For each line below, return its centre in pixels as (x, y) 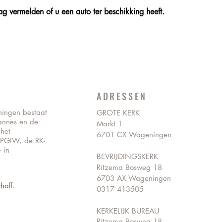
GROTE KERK (118, 113)
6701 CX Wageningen (134, 135)
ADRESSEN (122, 96)
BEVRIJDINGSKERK (127, 156)
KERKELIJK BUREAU (129, 211)
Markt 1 (110, 124)
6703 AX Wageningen (134, 178)
